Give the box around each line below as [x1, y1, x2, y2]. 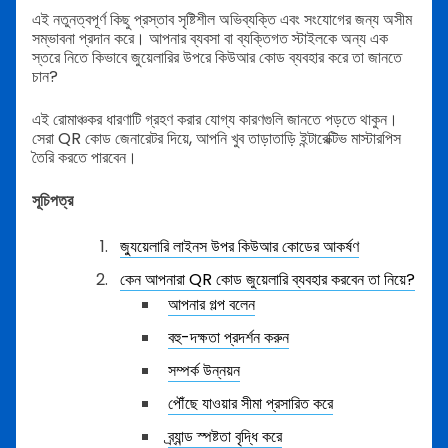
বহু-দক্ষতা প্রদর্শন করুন [168, 326, 289, 349]
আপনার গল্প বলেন [168, 293, 255, 316]
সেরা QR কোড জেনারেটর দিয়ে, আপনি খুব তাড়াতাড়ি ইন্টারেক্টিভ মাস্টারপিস [32, 127, 401, 150]
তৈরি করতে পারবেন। [32, 146, 137, 169]
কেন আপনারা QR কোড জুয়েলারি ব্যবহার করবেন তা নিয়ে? [120, 268, 415, 291]
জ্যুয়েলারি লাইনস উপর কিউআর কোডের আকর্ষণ [120, 235, 359, 258]
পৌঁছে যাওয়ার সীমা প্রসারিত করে [168, 392, 333, 415]
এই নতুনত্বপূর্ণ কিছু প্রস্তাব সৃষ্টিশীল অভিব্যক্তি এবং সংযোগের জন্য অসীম [32, 8, 412, 31]
